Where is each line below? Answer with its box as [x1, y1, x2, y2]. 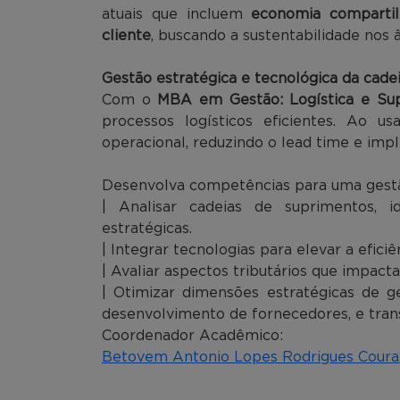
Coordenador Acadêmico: [102, 328, 283, 343]
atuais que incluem [102, 6, 252, 21]
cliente [102, 28, 151, 43]
